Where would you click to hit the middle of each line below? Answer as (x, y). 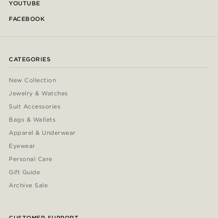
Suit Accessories (35, 107)
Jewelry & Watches (38, 93)
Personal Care (31, 159)
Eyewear (22, 146)
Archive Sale (28, 185)
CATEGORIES (30, 59)
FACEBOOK (27, 19)
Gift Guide (25, 172)
